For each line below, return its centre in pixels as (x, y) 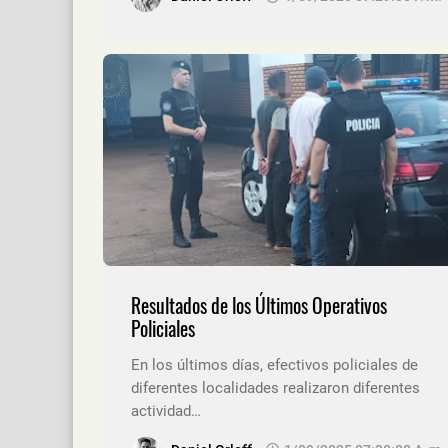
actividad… (166, 410)
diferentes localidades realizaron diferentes (275, 387)
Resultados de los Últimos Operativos (259, 305)
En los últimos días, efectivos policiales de (274, 364)
